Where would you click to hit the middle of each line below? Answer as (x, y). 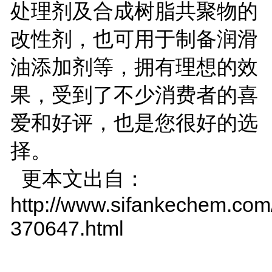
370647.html (67, 228)
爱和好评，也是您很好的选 (134, 122)
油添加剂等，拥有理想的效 (134, 66)
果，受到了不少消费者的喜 (134, 94)
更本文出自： (77, 178)
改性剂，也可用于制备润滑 (134, 39)
